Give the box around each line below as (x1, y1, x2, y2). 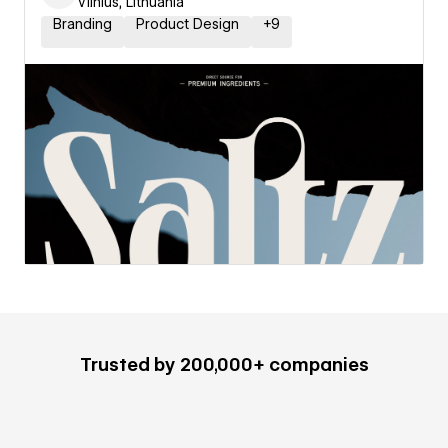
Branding (53, 16, 112, 32)
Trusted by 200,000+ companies (79, 354, 369, 375)
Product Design (136, 16, 239, 32)
